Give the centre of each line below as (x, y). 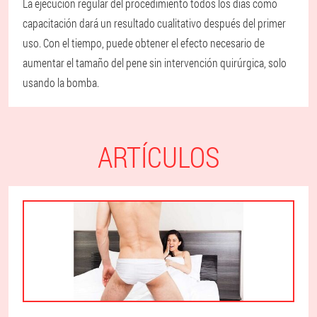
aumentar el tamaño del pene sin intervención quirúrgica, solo (155, 63)
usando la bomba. (61, 83)
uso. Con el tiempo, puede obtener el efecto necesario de (144, 43)
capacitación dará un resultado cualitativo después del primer (154, 23)
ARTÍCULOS (158, 157)
